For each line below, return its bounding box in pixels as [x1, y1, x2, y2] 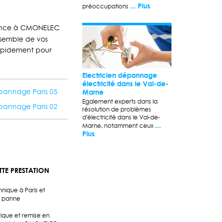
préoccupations [82, 1, 130, 10]
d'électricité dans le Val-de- [82, 112, 160, 121]
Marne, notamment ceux [82, 121, 155, 130]
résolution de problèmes [82, 105, 151, 113]
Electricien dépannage [82, 69, 157, 80]
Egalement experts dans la [82, 97, 158, 106]
